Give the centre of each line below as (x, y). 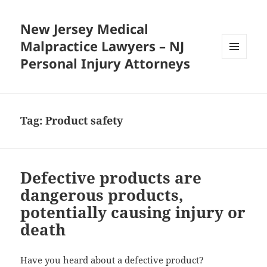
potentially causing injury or (133, 212)
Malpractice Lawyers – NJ (103, 46)
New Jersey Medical (85, 29)
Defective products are (111, 178)
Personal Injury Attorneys (105, 63)
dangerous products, (102, 195)
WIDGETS (239, 83)
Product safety (84, 121)
